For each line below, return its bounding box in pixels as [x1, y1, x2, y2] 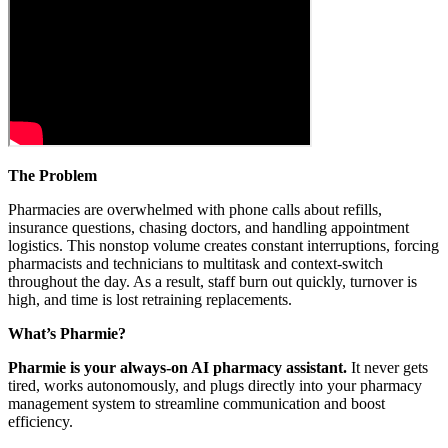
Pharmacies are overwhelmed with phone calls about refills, [8, 201, 382, 219]
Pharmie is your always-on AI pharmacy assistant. [8, 359, 347, 377]
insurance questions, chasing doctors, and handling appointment [8, 219, 409, 237]
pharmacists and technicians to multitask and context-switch [8, 255, 383, 273]
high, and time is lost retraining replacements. [8, 291, 292, 309]
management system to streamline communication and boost [8, 395, 385, 413]
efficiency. [8, 413, 73, 431]
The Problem [8, 167, 97, 185]
